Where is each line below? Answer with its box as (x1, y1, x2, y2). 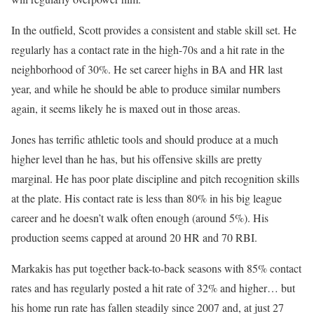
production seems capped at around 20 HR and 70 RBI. (11, 230, 257, 245)
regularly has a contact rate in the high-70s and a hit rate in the (11, 42, 285, 57)
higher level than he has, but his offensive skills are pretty (11, 151, 262, 167)
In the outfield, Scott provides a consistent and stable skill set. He (11, 22, 296, 38)
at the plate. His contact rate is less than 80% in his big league (11, 191, 282, 206)
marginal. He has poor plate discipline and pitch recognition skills (11, 171, 299, 186)
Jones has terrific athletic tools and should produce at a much (11, 132, 278, 147)
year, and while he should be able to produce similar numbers (11, 81, 280, 97)
